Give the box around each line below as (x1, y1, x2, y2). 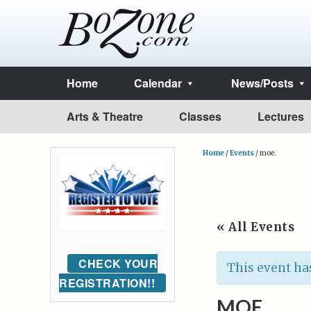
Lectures (258, 108, 304, 124)
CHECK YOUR (78, 255, 158, 271)
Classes (179, 108, 221, 124)
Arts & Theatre (67, 108, 143, 124)
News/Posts (231, 75, 294, 91)
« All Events (217, 219, 294, 235)
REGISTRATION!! (59, 274, 155, 291)
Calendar (134, 75, 182, 91)
